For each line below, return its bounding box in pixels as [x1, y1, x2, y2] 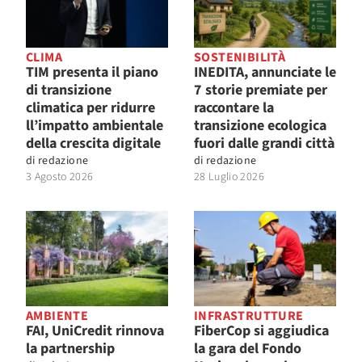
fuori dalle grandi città [194, 133, 335, 154]
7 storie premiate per [194, 80, 327, 101]
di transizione [26, 80, 112, 101]
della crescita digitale [26, 133, 161, 154]
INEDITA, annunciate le [194, 62, 336, 83]
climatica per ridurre [26, 98, 155, 119]
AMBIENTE [26, 306, 89, 325]
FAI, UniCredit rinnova [26, 320, 164, 341]
